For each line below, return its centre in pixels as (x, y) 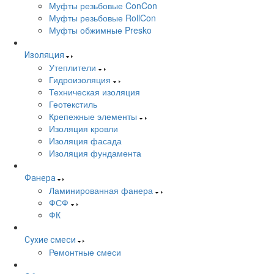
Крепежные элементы (93, 116)
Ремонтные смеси (85, 252)
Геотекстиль (73, 104)
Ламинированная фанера (101, 190)
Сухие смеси (50, 240)
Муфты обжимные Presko (100, 30)
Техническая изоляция (94, 92)
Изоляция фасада (85, 141)
